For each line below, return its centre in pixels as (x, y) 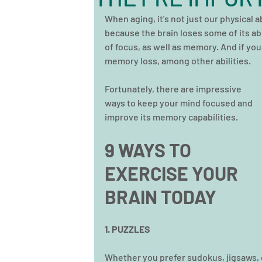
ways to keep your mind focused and (180, 103)
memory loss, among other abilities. (178, 61)
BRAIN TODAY (162, 196)
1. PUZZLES (127, 229)
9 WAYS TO (150, 150)
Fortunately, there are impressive (174, 89)
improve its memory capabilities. (172, 117)
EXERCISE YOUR (173, 173)
